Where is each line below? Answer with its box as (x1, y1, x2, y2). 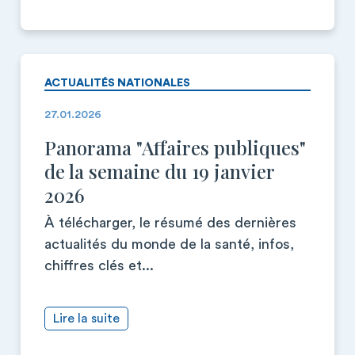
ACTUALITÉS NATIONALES (44, 78, 190, 89)
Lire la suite (53, 312, 120, 325)
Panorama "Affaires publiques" (44, 135, 306, 160)
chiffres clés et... (44, 258, 154, 273)
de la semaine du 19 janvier (44, 158, 274, 184)
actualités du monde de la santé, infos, (44, 237, 294, 251)
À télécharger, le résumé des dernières (44, 216, 296, 230)
